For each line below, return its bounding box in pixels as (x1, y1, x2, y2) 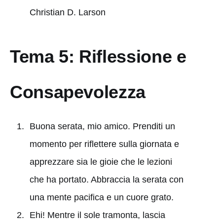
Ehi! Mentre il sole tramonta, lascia (29, 210, 165, 220)
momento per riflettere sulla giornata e (29, 139, 179, 149)
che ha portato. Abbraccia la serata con (29, 174, 184, 184)
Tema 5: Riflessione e (10, 46, 186, 67)
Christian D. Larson (29, 7, 106, 17)
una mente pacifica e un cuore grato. (29, 192, 174, 202)
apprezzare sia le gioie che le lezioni (29, 156, 172, 167)
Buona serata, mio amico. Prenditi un (29, 121, 175, 131)
